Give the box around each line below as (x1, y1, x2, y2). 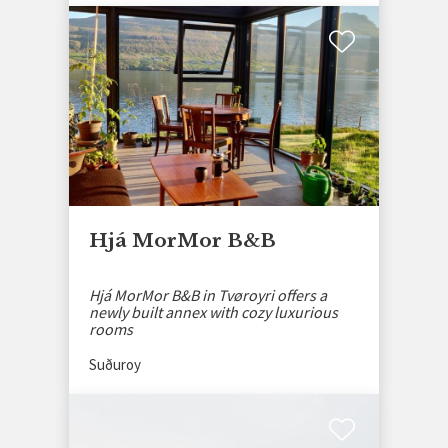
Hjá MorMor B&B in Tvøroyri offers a (89, 284, 327, 305)
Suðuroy (89, 354, 141, 374)
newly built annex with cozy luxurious (89, 301, 338, 322)
